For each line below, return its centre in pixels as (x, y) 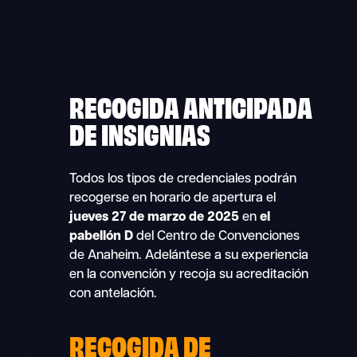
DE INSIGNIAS (140, 133)
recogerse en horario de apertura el (173, 199)
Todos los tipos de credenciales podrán (183, 180)
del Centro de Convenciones (217, 237)
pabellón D (102, 237)
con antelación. (114, 294)
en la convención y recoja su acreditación (189, 275)
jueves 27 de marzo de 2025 (155, 218)
